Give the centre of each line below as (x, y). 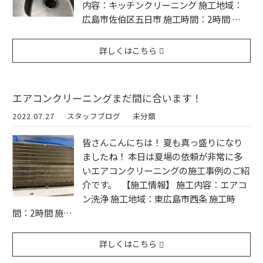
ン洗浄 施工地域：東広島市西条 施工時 (159, 198)
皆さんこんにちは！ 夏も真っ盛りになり (162, 142)
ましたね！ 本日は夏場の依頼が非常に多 (162, 156)
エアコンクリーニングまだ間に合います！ (107, 98)
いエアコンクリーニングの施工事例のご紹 (166, 170)
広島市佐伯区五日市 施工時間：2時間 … (161, 18)
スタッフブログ (94, 116)
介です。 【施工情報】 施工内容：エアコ (164, 184)
